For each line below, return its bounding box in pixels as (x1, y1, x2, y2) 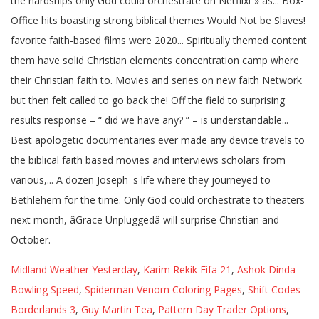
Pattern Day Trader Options (158, 303, 286, 316)
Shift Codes (248, 283, 300, 296)
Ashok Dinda (237, 263, 296, 276)
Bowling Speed (11, 283, 79, 296)
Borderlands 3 (11, 303, 75, 316)
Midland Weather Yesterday (11, 263, 137, 276)
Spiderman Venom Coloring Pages (85, 283, 242, 296)
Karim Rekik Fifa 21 (143, 263, 231, 276)
